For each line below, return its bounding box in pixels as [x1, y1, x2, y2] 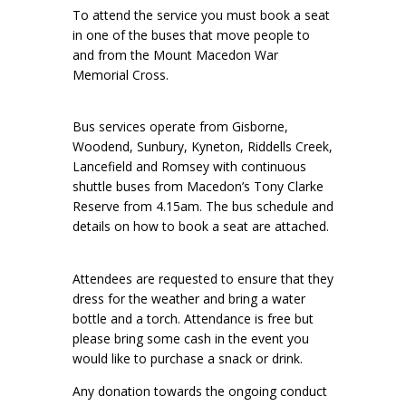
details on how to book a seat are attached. [72, 217, 329, 236]
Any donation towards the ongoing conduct [72, 382, 327, 401]
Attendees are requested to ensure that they [72, 270, 333, 288]
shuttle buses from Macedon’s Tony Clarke [72, 178, 324, 196]
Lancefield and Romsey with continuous [72, 158, 306, 176]
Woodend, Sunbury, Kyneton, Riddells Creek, [72, 138, 333, 156]
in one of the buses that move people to [72, 25, 310, 43]
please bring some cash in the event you [72, 330, 309, 348]
